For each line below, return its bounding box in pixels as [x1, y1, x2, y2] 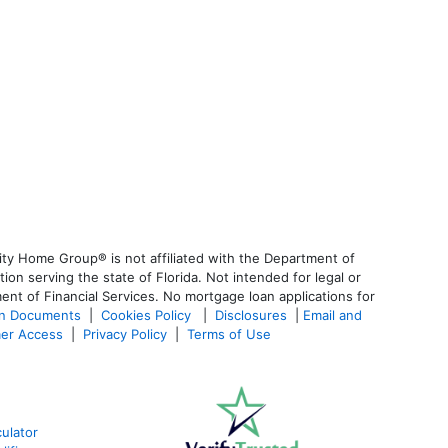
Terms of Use [187, 326, 275, 343]
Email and [303, 307, 362, 324]
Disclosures [215, 307, 287, 324]
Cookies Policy [101, 307, 195, 324]
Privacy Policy [83, 326, 167, 343]
